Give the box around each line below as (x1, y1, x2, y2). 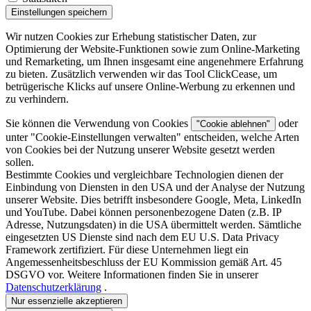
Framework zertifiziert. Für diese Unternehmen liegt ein (6, 243, 249, 255)
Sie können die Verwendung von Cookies (6, 117, 191, 129)
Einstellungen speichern (11, 6, 107, 17)
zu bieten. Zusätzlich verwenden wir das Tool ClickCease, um (6, 67, 277, 80)
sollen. (6, 155, 34, 168)
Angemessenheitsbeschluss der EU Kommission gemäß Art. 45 (6, 255, 282, 268)
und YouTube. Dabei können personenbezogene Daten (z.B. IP (6, 205, 281, 218)
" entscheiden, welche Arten (176, 131, 299, 143)
